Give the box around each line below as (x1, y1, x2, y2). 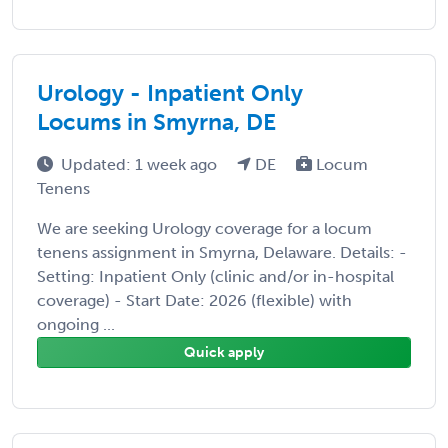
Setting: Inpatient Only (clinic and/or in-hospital (37, 266, 394, 286)
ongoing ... (37, 314, 115, 334)
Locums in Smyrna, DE (37, 107, 276, 136)
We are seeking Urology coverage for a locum (37, 218, 372, 238)
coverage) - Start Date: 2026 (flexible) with (37, 290, 352, 310)
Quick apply (184, 343, 264, 361)
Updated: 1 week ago (61, 154, 221, 174)
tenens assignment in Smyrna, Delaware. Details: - (37, 242, 407, 262)
